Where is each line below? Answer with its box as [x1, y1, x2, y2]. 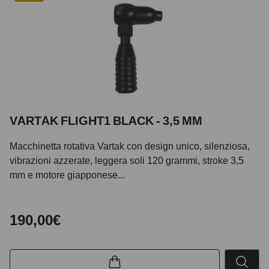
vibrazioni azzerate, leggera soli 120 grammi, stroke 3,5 [10, 154, 244, 166]
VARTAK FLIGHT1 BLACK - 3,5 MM [10, 113, 202, 128]
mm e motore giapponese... [10, 168, 125, 181]
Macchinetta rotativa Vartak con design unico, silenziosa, [10, 139, 250, 152]
